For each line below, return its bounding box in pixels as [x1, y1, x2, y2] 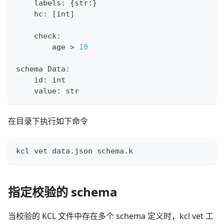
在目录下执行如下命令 [8, 115, 88, 127]
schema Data [16, 64, 65, 74]
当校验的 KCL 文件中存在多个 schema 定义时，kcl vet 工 [8, 210, 213, 222]
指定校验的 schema [8, 183, 117, 200]
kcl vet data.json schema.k [16, 146, 133, 156]
